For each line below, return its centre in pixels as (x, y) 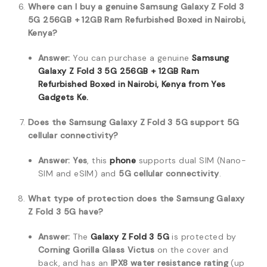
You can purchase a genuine (131, 58)
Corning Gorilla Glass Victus (97, 250)
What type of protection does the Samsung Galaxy (136, 198)
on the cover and (192, 250)
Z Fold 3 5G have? (66, 212)
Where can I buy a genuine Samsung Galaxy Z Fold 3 (136, 7)
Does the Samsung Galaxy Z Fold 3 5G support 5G (134, 122)
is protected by (203, 237)
